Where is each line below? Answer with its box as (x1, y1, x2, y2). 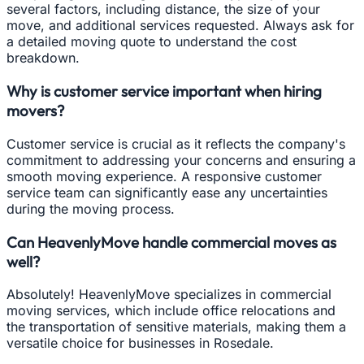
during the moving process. (6, 200, 175, 217)
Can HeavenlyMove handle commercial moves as (6, 232, 336, 252)
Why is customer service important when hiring (6, 81, 322, 102)
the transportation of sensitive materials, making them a (6, 318, 346, 336)
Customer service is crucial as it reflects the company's (6, 135, 345, 152)
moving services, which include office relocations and (6, 302, 336, 319)
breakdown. (6, 50, 80, 67)
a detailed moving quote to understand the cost (6, 33, 297, 50)
